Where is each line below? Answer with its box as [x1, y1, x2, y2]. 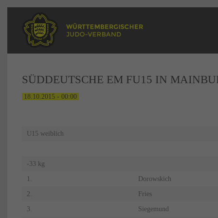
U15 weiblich [26, 130, 64, 138]
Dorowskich [138, 175, 171, 183]
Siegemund [138, 205, 169, 213]
